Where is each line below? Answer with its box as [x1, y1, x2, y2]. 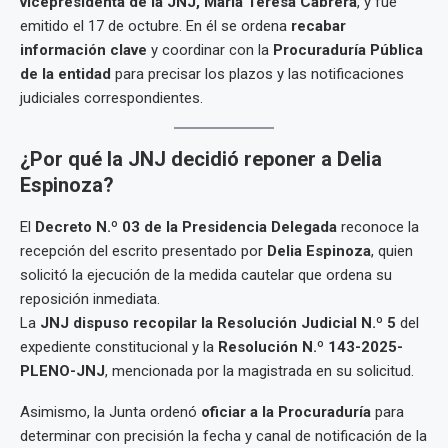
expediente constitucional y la [20, 338, 218, 356]
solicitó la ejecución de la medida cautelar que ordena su [20, 266, 392, 284]
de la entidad [20, 65, 111, 83]
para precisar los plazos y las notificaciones [111, 65, 404, 83]
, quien [371, 242, 413, 260]
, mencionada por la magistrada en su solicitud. [105, 362, 414, 380]
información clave [20, 41, 147, 59]
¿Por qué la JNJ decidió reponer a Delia [20, 147, 382, 171]
